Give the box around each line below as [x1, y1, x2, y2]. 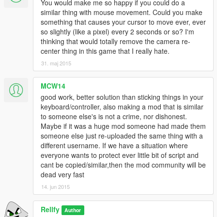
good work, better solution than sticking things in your [41, 92, 203, 102]
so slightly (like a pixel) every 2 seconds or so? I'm [41, 27, 194, 37]
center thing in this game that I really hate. [41, 46, 170, 56]
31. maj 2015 [41, 59, 71, 67]
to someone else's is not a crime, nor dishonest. [41, 111, 187, 122]
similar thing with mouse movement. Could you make [41, 7, 202, 17]
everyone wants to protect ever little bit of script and [41, 150, 199, 160]
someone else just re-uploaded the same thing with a [41, 131, 203, 141]
